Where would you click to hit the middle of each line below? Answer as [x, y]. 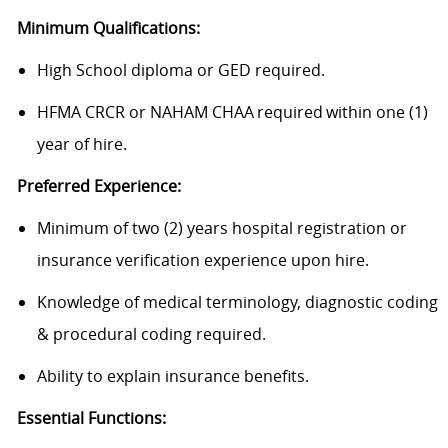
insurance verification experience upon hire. [202, 259]
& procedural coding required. [151, 333]
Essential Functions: [91, 417]
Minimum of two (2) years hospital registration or [221, 227]
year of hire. [104, 143]
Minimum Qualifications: [108, 27]
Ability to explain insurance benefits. [172, 375]
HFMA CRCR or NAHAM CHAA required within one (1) [232, 111]
